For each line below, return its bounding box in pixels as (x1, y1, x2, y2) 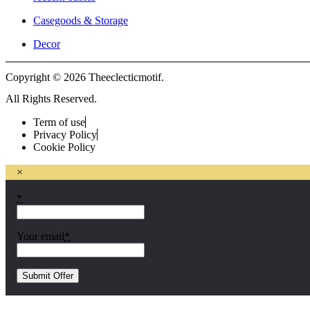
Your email (17, 230, 64, 243)
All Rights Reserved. (6, 93, 97, 105)
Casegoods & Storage (33, 14, 128, 26)
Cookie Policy (33, 141, 95, 154)
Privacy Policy (33, 129, 97, 141)
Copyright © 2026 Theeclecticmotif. (6, 71, 164, 84)
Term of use (33, 116, 85, 129)
